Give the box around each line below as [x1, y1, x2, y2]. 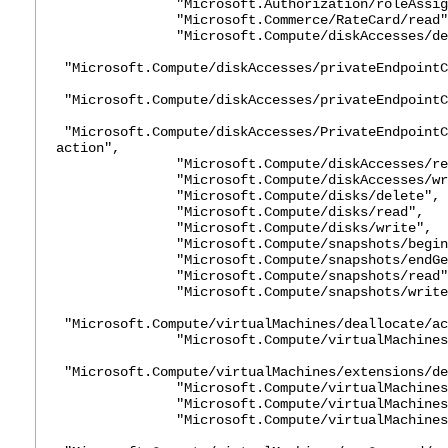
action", [56, 140, 120, 156]
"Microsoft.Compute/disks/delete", [56, 188, 440, 204]
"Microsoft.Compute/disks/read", [56, 204, 424, 220]
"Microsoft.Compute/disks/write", [56, 220, 432, 236]
